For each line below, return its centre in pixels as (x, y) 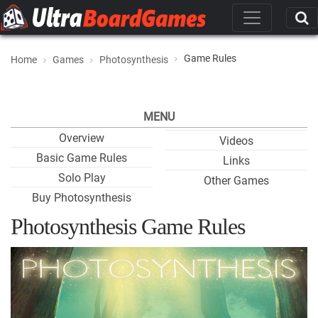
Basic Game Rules (82, 158)
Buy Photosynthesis (82, 198)
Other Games (236, 181)
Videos (236, 141)
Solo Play (82, 178)
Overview (82, 138)
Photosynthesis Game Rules (128, 226)
